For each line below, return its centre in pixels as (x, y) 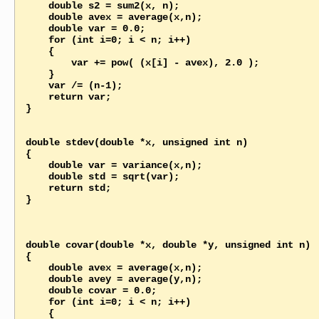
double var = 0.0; (37, 28)
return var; (37, 96)
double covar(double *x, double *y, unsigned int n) (168, 245)
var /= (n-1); (37, 85)
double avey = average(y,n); (37, 279)
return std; (37, 188)
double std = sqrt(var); (37, 176)
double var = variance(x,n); (37, 165)
